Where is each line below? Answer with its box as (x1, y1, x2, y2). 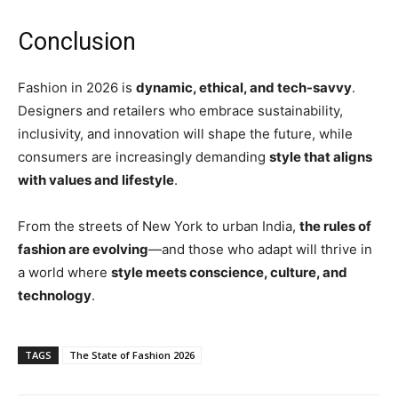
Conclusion (18, 28, 136, 57)
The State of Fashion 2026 (69, 348, 195, 362)
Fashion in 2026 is (18, 79, 136, 97)
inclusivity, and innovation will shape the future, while (18, 125, 353, 143)
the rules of (299, 218, 371, 235)
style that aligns (269, 148, 372, 166)
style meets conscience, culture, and (111, 264, 347, 282)
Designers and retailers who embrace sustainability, (18, 102, 343, 120)
